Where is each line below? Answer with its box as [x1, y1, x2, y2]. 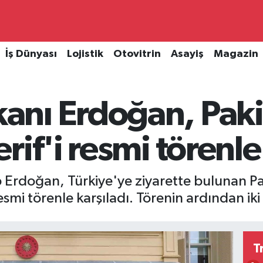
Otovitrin [113, 49, 161, 60]
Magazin [213, 49, 258, 60]
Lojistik [66, 49, 103, 60]
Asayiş [170, 49, 204, 60]
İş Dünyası [5, 49, 57, 60]
